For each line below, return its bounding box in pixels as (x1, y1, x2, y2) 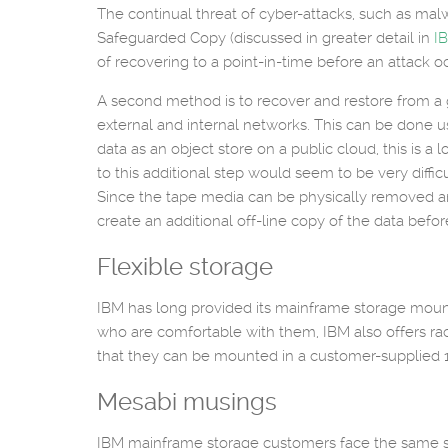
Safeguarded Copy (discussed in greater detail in (97, 29, 434, 47)
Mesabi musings (97, 388, 277, 416)
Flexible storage (97, 253, 273, 281)
